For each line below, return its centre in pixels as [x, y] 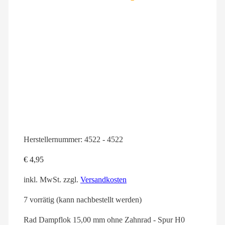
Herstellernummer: [54, 140]
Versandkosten [103, 180]
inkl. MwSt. [42, 180]
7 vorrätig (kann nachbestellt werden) [83, 200]
